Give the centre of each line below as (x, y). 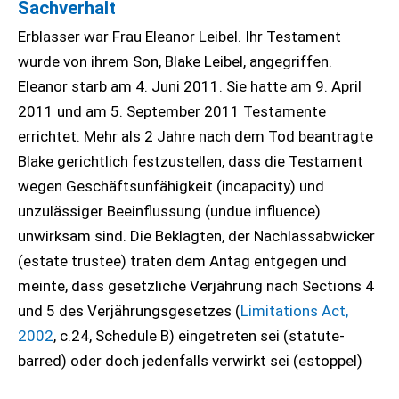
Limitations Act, (294, 311)
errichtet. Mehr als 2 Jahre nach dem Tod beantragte (195, 136)
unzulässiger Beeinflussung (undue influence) (169, 211)
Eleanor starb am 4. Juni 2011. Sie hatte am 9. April (190, 86)
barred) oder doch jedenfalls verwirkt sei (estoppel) (192, 361)
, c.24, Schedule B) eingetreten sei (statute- (199, 336)
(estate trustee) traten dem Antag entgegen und (182, 261)
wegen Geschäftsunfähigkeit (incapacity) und (171, 186)
